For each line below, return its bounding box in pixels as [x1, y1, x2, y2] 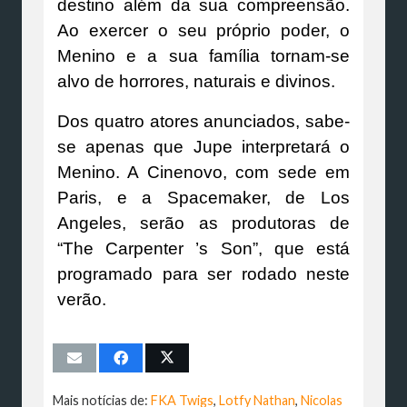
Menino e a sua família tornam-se [57, 45, 350, 65]
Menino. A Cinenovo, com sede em [57, 162, 350, 182]
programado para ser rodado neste [57, 263, 350, 283]
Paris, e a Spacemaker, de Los [57, 187, 350, 207]
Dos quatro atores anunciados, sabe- [57, 111, 350, 131]
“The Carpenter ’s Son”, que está [57, 238, 350, 258]
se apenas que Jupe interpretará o [57, 136, 350, 156]
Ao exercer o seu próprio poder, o [57, 20, 350, 40]
